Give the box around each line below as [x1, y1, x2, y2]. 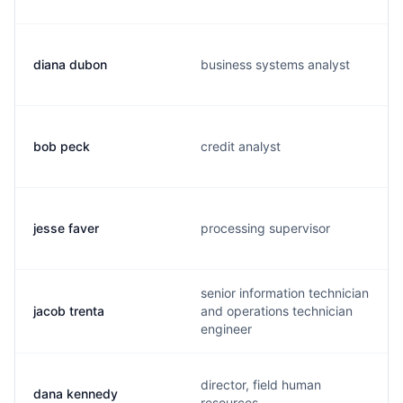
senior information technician [201, 285, 369, 300]
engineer [201, 321, 252, 336]
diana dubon [33, 57, 107, 72]
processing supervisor [201, 220, 330, 236]
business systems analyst [201, 57, 350, 72]
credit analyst [201, 139, 281, 154]
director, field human [201, 377, 321, 392]
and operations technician [201, 303, 353, 318]
